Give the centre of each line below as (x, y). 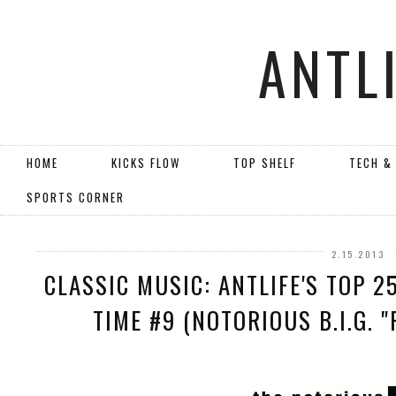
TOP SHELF (265, 163)
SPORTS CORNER (76, 197)
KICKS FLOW (146, 163)
